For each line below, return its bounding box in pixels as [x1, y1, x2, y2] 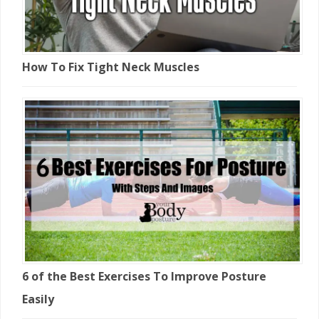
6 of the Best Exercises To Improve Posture [22, 268, 266, 284]
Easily [22, 291, 54, 307]
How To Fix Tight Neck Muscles [22, 59, 199, 75]
